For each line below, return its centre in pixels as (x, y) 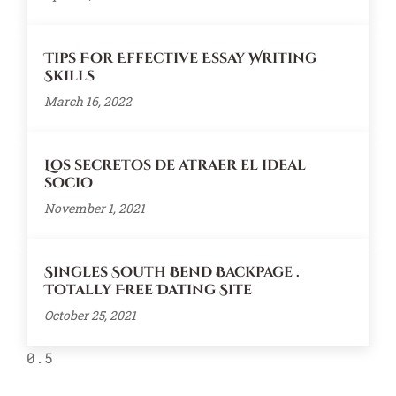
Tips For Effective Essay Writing (180, 59)
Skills (69, 76)
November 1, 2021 (95, 209)
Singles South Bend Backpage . (172, 273)
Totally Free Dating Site (148, 290)
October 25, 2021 (90, 316)
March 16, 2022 (88, 102)
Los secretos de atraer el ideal (175, 166)
